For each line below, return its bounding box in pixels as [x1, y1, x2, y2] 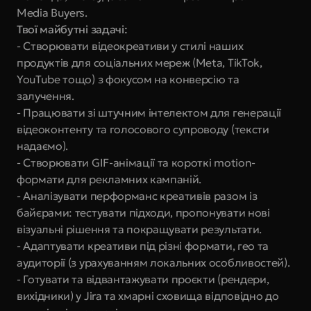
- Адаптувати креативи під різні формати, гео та [17, 239, 269, 253]
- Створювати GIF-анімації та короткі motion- [17, 155, 255, 169]
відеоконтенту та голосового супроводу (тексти [17, 122, 269, 136]
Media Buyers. [17, 6, 87, 19]
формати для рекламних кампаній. [17, 172, 202, 186]
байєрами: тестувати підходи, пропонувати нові [17, 205, 270, 219]
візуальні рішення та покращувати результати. [17, 222, 262, 236]
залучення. [17, 89, 74, 103]
